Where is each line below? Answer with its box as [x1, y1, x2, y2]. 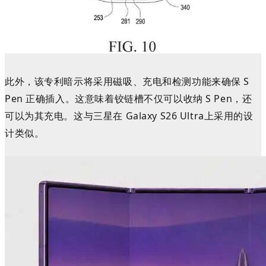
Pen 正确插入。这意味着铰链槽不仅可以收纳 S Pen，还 [5, 91, 252, 105]
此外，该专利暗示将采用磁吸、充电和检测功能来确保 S [5, 74, 250, 88]
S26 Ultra [160, 109, 204, 122]
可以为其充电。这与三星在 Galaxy [5, 109, 160, 122]
